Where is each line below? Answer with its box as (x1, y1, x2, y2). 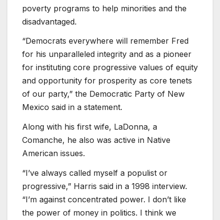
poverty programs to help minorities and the (22, 3, 187, 13)
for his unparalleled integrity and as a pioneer (22, 49, 192, 59)
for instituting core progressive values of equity (22, 62, 198, 73)
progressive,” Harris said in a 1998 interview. (22, 181, 187, 191)
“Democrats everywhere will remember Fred (22, 36, 189, 46)
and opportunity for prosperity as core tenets (22, 76, 192, 86)
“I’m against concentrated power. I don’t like (22, 194, 186, 204)
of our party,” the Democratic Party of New (22, 89, 185, 99)
